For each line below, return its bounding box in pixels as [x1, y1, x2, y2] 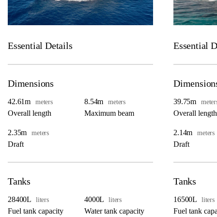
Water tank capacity [84, 207, 144, 216]
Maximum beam [84, 109, 134, 118]
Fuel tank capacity [8, 207, 63, 216]
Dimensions [8, 78, 54, 89]
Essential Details [8, 40, 73, 51]
